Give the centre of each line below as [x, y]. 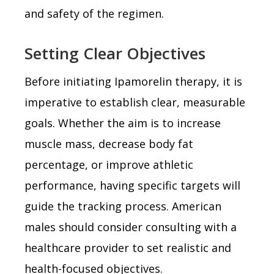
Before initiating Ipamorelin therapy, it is [133, 81]
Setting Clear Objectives [115, 53]
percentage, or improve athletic [109, 164]
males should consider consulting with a [131, 227]
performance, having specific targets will [132, 185]
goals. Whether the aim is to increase [123, 123]
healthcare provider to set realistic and [128, 247]
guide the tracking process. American [123, 206]
